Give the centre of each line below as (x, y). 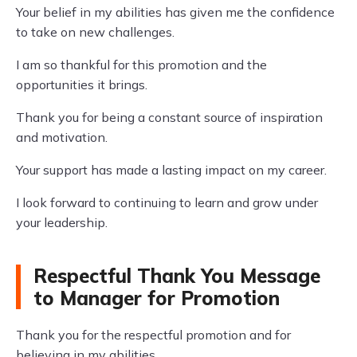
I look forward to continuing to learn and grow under (167, 202)
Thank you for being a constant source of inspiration (169, 117)
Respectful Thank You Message (177, 276)
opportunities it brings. (82, 84)
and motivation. (62, 137)
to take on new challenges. (95, 32)
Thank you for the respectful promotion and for (153, 335)
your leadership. (62, 222)
